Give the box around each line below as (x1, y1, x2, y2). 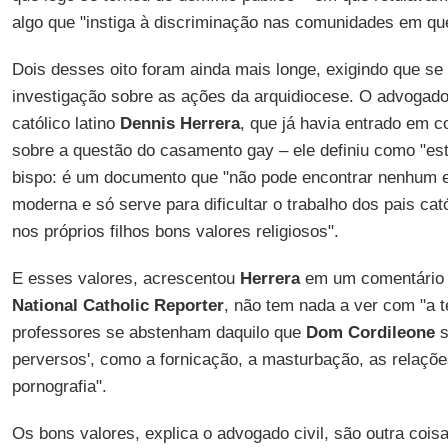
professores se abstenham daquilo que (11, 323, 306, 342)
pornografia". (11, 377, 107, 396)
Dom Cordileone (305, 323, 435, 342)
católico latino (11, 114, 120, 133)
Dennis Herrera (119, 114, 240, 133)
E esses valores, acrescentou (11, 269, 240, 288)
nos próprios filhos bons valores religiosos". (11, 222, 339, 241)
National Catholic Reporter (11, 296, 224, 315)
